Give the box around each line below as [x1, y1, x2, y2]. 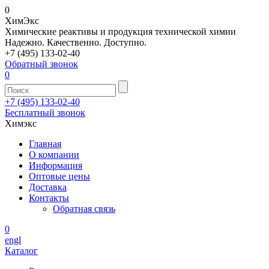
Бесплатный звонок [5, 107, 85, 118]
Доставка [29, 182, 67, 192]
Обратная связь [53, 204, 115, 214]
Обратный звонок [5, 59, 78, 69]
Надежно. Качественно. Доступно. [5, 37, 147, 47]
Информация [29, 160, 82, 171]
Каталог [5, 246, 38, 256]
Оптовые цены [29, 171, 90, 181]
